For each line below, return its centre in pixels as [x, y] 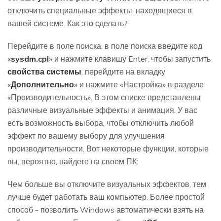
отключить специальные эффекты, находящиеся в [100, 11]
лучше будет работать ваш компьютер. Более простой [106, 197]
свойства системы [44, 72]
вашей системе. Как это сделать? [68, 23]
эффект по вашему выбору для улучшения [86, 136]
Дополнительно [42, 85]
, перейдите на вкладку [123, 72]
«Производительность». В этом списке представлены [104, 97]
